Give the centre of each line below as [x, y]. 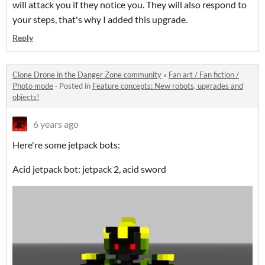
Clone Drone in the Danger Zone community [87, 75]
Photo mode [33, 86]
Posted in [76, 86]
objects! [26, 97]
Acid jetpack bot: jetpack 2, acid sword [89, 169]
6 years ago [56, 124]
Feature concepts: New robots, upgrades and [168, 86]
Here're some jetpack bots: [66, 145]
